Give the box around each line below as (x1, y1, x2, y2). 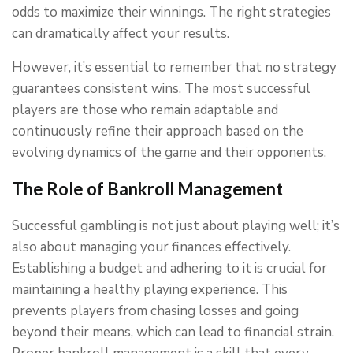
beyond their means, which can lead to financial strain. (12, 322, 334, 341)
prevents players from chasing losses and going (12, 301, 299, 320)
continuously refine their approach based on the (12, 121, 303, 140)
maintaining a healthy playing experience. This (12, 280, 288, 299)
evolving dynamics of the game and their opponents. (12, 143, 326, 162)
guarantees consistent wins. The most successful (12, 79, 310, 98)
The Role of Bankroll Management (12, 177, 283, 199)
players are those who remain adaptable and (12, 100, 278, 119)
